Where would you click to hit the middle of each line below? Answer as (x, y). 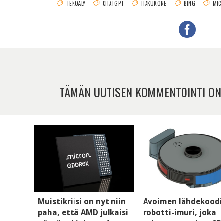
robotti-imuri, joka (180, 212)
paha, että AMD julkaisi (83, 212)
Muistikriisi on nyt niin (82, 201)
